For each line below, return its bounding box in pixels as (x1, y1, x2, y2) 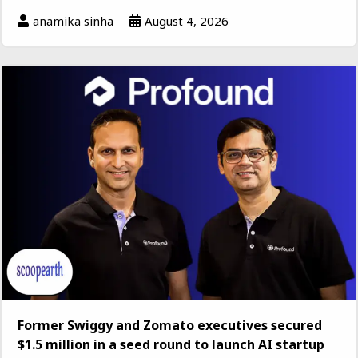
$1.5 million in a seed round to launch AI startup (18, 335, 324, 353)
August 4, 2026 (145, 12, 229, 29)
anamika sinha (33, 12, 113, 29)
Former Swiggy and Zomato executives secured (18, 316, 322, 334)
